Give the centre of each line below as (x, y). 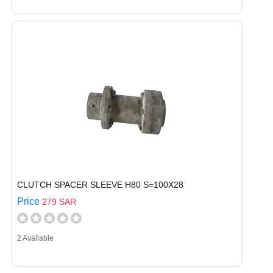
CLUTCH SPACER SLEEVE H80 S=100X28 (100, 185)
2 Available (35, 238)
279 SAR (59, 202)
